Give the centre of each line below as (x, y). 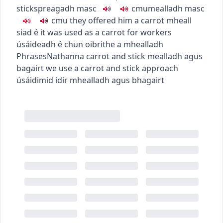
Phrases (32, 56)
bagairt (30, 68)
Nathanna (65, 56)
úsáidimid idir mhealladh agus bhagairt (90, 80)
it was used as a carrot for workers (106, 32)
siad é (27, 32)
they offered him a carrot (117, 20)
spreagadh (54, 8)
